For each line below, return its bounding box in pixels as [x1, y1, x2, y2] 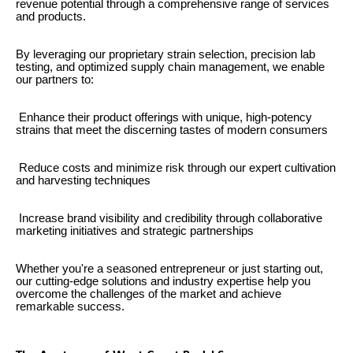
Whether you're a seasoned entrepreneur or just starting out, [16, 262, 323, 275]
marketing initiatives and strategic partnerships [16, 224, 254, 237]
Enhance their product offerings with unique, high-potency [16, 110, 312, 124]
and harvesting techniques [16, 173, 150, 187]
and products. [16, 9, 86, 23]
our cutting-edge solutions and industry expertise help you [16, 274, 310, 288]
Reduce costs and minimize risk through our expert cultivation [16, 161, 336, 174]
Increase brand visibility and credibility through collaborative [16, 211, 322, 225]
